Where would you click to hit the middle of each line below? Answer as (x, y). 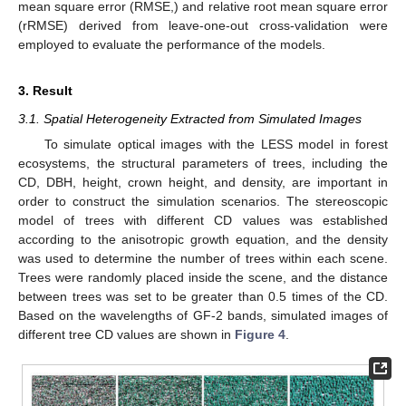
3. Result (45, 90)
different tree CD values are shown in (126, 334)
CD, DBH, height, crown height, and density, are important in (203, 182)
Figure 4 (260, 334)
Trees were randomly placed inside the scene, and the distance (203, 277)
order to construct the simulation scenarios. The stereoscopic (203, 201)
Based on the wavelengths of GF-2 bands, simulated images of (203, 315)
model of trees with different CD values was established (203, 220)
